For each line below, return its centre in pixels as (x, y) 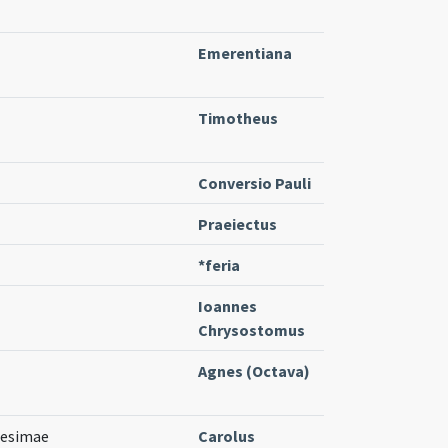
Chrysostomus (251, 329)
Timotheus (238, 117)
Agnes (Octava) (254, 370)
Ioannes (227, 305)
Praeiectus (237, 223)
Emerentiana (245, 52)
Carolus (226, 435)
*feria (219, 264)
